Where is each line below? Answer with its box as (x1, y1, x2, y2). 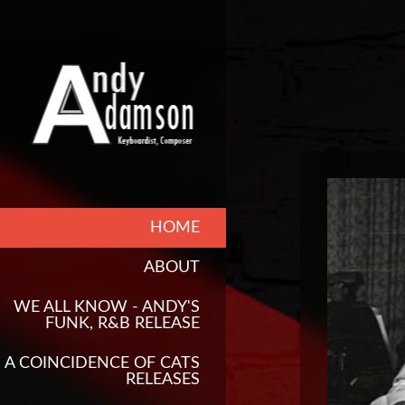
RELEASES (126, 372, 200, 388)
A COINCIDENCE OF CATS (5, 355, 200, 372)
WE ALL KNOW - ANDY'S (14, 299, 200, 316)
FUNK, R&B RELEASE (45, 316, 200, 332)
